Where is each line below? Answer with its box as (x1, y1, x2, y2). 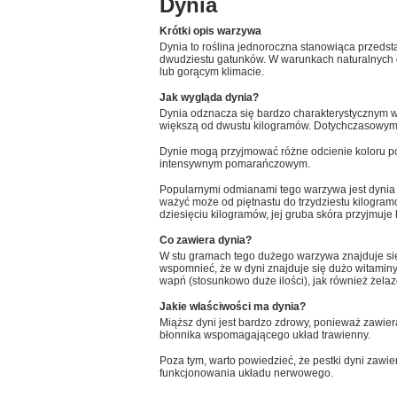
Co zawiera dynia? (160, 234, 252, 246)
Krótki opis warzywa (160, 25, 261, 37)
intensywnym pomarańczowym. (160, 158, 310, 170)
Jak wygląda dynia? (160, 91, 259, 104)
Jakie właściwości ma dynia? (160, 300, 306, 313)
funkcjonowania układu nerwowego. (160, 367, 333, 379)
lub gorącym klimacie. (160, 66, 264, 78)
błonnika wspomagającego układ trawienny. (160, 329, 370, 341)
